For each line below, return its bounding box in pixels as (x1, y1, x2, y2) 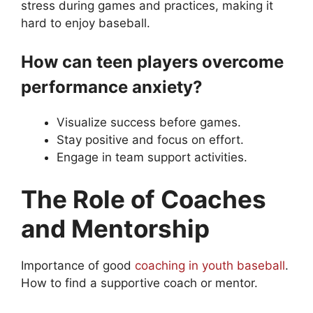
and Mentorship (21, 213, 210, 243)
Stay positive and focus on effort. (57, 133, 244, 147)
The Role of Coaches (21, 184, 266, 214)
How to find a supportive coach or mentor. (21, 275, 258, 290)
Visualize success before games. (57, 115, 241, 130)
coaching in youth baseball (135, 258, 285, 272)
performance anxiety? (21, 77, 203, 98)
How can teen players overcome (21, 52, 284, 73)
